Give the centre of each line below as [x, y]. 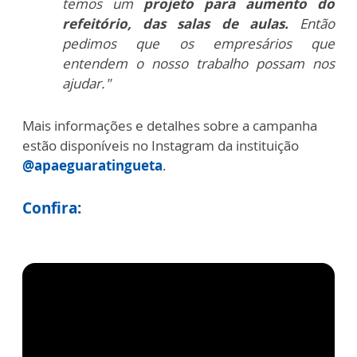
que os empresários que [235, 44]
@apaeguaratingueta [92, 166]
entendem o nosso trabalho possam [187, 64]
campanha [285, 126]
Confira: [52, 208]
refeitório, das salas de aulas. [181, 24]
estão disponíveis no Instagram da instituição [161, 146]
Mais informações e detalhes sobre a [137, 126]
